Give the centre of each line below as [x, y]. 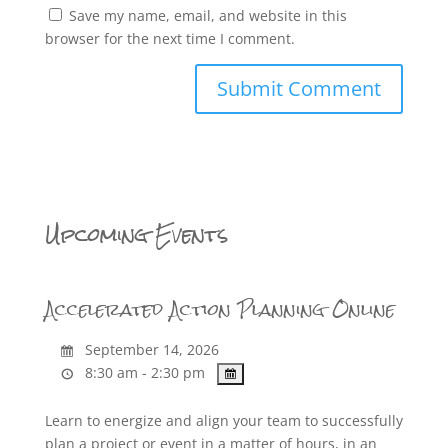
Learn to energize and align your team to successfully [223, 421]
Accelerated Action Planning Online [219, 309]
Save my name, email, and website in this [207, 15]
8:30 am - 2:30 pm [144, 372]
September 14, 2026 [149, 349]
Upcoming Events [136, 234]
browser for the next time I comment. [169, 38]
